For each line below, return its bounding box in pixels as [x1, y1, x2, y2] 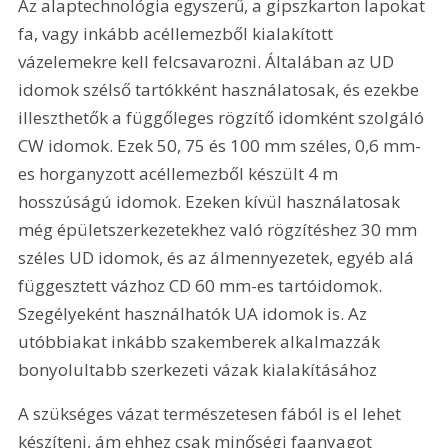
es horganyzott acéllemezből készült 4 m [18, 162, 343, 186]
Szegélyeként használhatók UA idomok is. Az [18, 302, 372, 326]
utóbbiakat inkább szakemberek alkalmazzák [18, 330, 385, 354]
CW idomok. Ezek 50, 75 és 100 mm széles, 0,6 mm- [18, 134, 422, 158]
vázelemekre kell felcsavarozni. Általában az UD [18, 50, 399, 74]
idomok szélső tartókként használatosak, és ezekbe [18, 78, 424, 102]
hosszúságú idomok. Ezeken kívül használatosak [18, 190, 405, 214]
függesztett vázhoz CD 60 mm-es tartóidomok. [18, 274, 387, 298]
